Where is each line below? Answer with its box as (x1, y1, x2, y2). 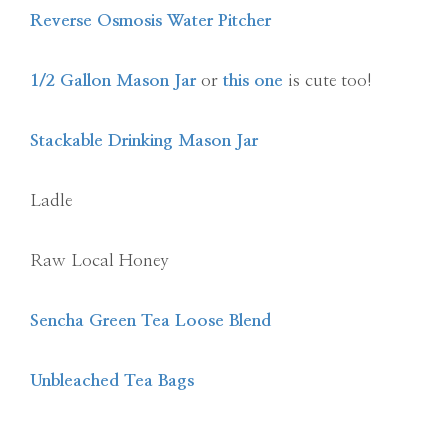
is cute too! (283, 71, 372, 89)
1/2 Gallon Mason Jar (30, 71, 196, 89)
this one (223, 71, 283, 89)
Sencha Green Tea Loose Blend (30, 311, 271, 329)
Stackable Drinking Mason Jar (30, 131, 258, 149)
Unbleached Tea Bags (30, 371, 194, 389)
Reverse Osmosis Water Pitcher (30, 11, 271, 29)
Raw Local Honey (30, 251, 169, 269)
